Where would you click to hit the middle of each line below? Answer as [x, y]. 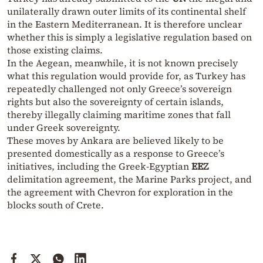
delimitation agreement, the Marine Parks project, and [129, 179]
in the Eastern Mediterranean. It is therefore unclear [124, 24]
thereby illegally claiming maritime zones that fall [119, 114]
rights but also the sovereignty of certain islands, [115, 101]
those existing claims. [55, 50]
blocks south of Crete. [55, 205]
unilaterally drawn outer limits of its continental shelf [127, 11]
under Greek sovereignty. [64, 127]
